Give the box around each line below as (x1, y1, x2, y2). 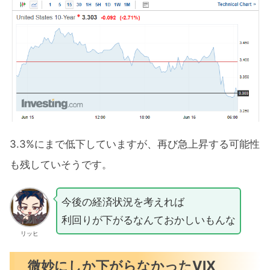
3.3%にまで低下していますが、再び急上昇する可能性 (10, 138, 260, 151)
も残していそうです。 (10, 159, 112, 171)
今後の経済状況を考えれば (61, 195, 184, 208)
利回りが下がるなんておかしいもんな (61, 213, 236, 226)
